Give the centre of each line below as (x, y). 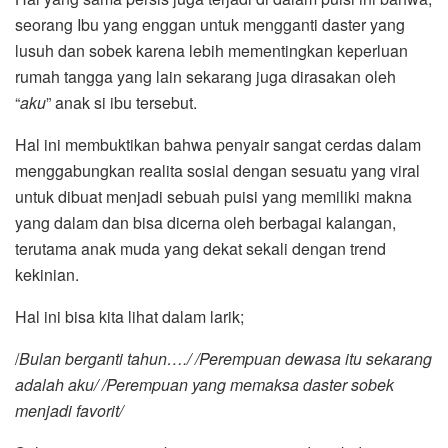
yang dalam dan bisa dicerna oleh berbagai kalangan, (205, 223)
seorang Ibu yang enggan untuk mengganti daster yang (210, 25)
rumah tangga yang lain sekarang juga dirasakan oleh (205, 77)
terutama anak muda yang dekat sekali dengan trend (200, 249)
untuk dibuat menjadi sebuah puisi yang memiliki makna (213, 197)
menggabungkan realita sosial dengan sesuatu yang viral (217, 171)
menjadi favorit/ (69, 411)
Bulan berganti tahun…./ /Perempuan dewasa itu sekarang (225, 359)
